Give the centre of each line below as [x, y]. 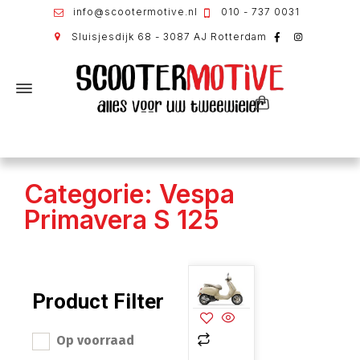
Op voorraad [95, 340]
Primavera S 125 [122, 220]
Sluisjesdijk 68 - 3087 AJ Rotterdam [169, 36]
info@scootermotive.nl [133, 12]
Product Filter [98, 301]
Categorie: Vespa [129, 194]
